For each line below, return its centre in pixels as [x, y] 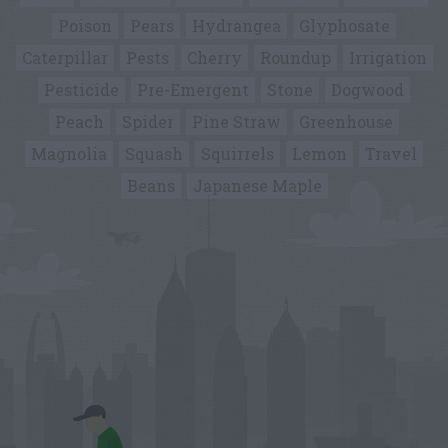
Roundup [295, 57]
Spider [148, 121]
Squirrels [237, 153]
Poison [85, 25]
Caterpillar [64, 57]
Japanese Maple [257, 185]
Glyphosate [344, 25]
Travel [391, 153]
